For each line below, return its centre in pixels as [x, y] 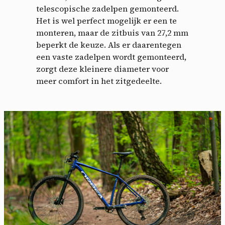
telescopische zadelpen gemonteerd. [107, 9]
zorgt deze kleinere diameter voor [102, 69]
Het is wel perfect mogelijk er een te [106, 21]
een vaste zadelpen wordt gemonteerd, [111, 57]
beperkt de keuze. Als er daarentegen [109, 45]
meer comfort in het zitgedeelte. [99, 81]
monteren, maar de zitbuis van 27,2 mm [112, 33]
